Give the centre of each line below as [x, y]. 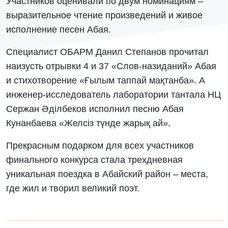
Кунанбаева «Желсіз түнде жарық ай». [88, 123]
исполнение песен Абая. [59, 30]
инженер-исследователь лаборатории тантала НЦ [113, 95]
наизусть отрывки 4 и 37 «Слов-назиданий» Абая [111, 66]
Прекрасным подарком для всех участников [100, 146]
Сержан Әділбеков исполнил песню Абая [95, 109]
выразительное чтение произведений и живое [104, 15]
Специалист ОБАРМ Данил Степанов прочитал [107, 52]
